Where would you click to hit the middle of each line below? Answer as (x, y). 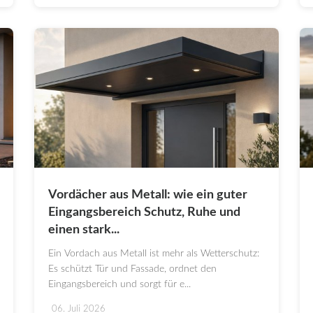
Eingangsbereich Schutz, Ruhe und (144, 213)
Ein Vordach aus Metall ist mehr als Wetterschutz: (154, 254)
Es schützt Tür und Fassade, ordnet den (132, 269)
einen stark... (84, 230)
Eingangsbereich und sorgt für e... (119, 285)
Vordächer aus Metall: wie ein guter (148, 195)
